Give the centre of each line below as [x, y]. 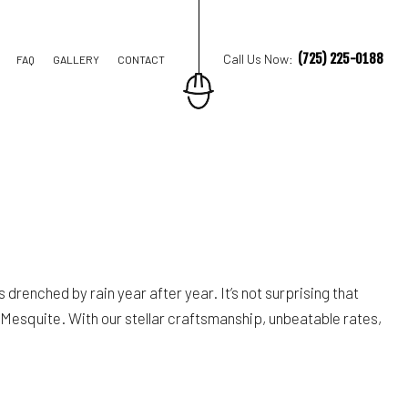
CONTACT [142, 59]
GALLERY [76, 59]
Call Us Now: [259, 59]
